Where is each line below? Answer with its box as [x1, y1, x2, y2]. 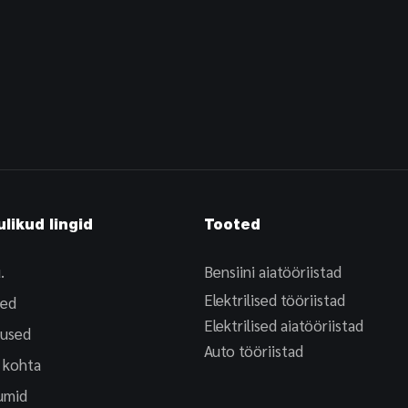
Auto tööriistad [204, 341, 303, 362]
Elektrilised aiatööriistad [204, 315, 363, 336]
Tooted [204, 219, 260, 235]
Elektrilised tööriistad [204, 290, 345, 311]
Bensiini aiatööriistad [204, 261, 342, 282]
